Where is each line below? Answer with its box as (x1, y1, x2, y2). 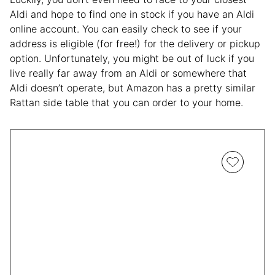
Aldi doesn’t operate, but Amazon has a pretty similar (10, 82, 255, 95)
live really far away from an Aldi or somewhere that (10, 67, 247, 80)
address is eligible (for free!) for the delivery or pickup (10, 37, 260, 50)
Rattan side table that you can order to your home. (10, 96, 243, 109)
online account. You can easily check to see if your (10, 23, 242, 36)
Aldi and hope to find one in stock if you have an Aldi (10, 8, 254, 21)
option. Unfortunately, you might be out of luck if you (10, 52, 254, 65)
